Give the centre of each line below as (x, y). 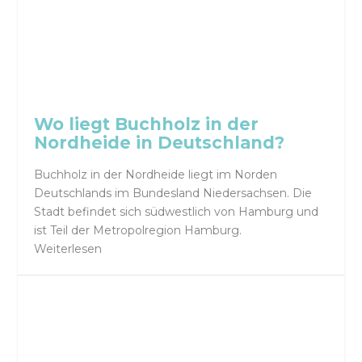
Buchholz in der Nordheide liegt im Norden (156, 175)
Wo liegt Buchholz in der (147, 124)
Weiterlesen (68, 249)
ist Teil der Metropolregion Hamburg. (138, 230)
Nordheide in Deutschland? (160, 142)
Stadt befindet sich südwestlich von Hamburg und (177, 212)
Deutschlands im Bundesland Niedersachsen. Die (173, 193)
